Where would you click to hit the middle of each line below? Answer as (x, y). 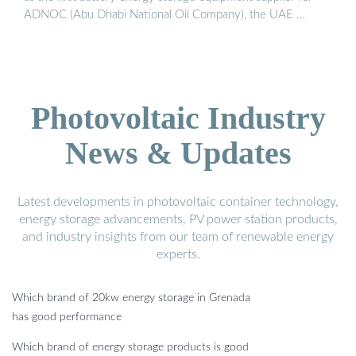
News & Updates (178, 153)
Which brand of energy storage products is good (130, 348)
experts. (178, 255)
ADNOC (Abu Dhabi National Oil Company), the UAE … (164, 15)
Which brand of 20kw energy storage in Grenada (131, 298)
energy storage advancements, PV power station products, (178, 220)
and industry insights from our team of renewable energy (178, 237)
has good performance (67, 317)
